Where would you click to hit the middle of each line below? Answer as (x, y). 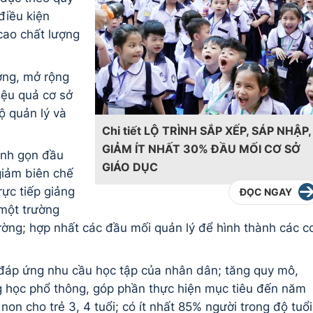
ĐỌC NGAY (265, 191)
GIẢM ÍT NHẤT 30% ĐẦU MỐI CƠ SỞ (201, 148)
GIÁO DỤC (130, 167)
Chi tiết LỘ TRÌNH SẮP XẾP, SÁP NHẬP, (206, 130)
